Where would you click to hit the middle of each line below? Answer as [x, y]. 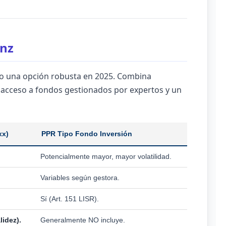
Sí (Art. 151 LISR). [70, 199]
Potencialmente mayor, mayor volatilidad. [106, 156]
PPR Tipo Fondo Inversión [87, 134]
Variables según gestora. [80, 178]
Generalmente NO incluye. [83, 220]
